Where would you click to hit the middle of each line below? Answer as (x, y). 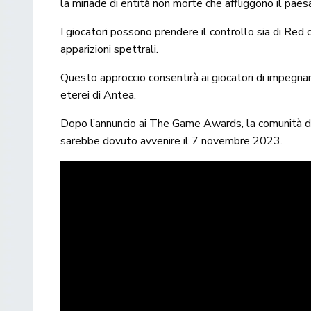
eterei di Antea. (99, 95)
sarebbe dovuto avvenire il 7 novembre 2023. (172, 141)
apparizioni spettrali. (110, 49)
